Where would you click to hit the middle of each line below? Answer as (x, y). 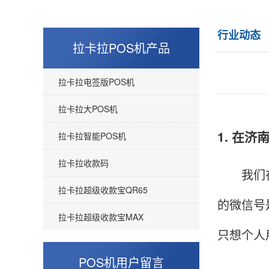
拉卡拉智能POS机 (92, 136)
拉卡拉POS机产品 (121, 48)
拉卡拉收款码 (83, 163)
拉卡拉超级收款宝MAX (101, 217)
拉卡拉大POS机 (88, 109)
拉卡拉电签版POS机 (96, 82)
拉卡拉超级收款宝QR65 (103, 190)
